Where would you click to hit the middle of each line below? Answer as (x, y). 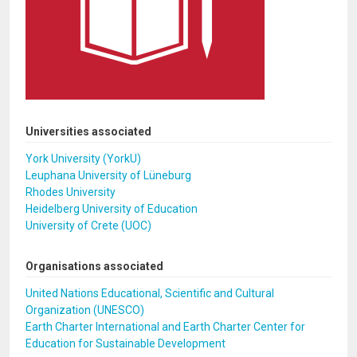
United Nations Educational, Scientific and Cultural (150, 293)
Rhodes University (71, 192)
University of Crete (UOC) (88, 226)
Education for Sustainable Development (126, 343)
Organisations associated (94, 266)
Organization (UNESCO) (85, 310)
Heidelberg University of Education (112, 209)
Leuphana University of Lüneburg (108, 175)
